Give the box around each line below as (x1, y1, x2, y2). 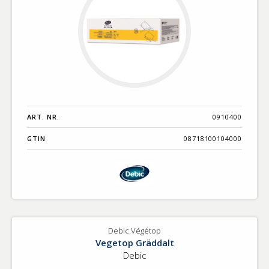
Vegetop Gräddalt (95, 236, 174, 249)
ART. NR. (27, 112, 59, 121)
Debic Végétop (108, 225, 161, 236)
